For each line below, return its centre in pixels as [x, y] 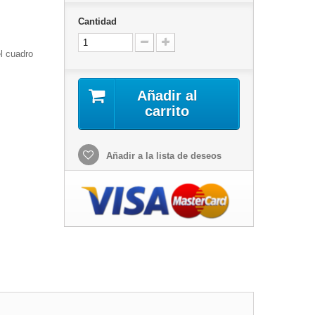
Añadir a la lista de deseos [162, 156]
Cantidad [97, 21]
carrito [167, 111]
